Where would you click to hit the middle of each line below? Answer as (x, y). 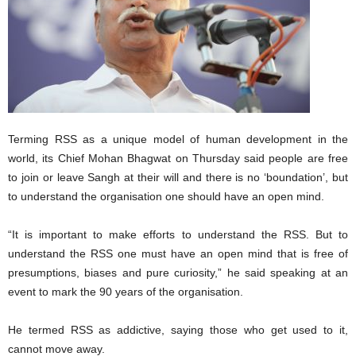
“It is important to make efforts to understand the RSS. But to (178, 234)
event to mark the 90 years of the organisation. (126, 292)
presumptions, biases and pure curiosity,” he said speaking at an (178, 273)
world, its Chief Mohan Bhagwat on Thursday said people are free (178, 158)
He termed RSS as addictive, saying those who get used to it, (178, 330)
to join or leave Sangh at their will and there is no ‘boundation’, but (178, 177)
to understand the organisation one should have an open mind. (166, 196)
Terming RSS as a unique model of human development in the (178, 139)
